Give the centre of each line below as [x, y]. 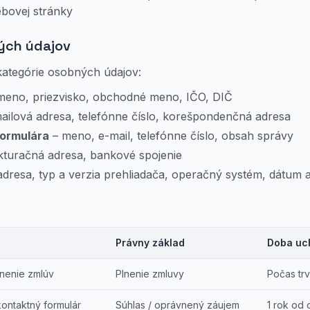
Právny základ [150, 243]
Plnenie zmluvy [150, 274]
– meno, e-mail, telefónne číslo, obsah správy [171, 136]
